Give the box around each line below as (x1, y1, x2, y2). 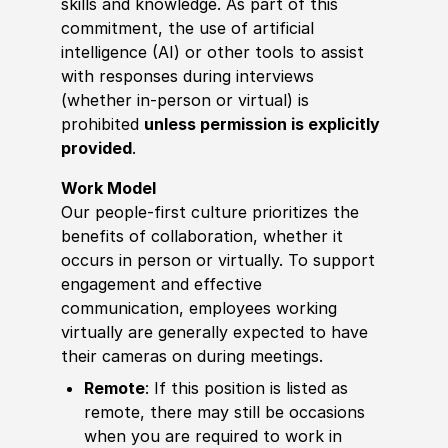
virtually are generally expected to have (60, 321, 368, 342)
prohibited (60, 113, 144, 134)
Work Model (60, 177, 156, 198)
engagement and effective (60, 273, 262, 294)
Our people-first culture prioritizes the (60, 201, 359, 222)
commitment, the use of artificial (60, 17, 314, 38)
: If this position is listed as (145, 377, 349, 398)
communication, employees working (60, 297, 337, 318)
